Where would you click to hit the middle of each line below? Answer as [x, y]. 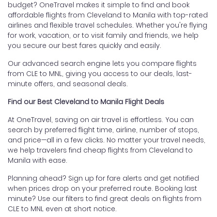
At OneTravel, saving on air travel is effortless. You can [101, 119]
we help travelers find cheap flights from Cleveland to [100, 150]
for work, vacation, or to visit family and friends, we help [103, 35]
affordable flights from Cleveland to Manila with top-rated [108, 15]
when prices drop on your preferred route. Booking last [102, 188]
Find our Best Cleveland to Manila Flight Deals [86, 101]
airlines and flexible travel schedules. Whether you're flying [108, 25]
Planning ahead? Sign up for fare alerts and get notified [103, 178]
